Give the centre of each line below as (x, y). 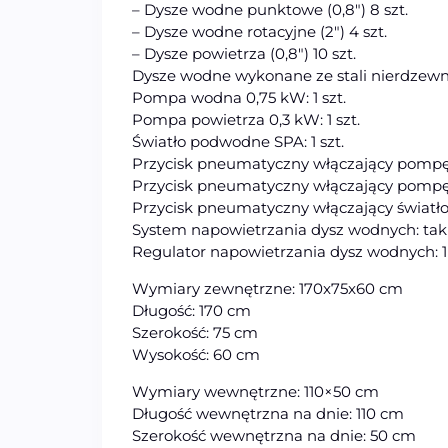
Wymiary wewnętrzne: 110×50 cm (255, 392)
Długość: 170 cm (191, 311)
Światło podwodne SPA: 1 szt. (238, 142)
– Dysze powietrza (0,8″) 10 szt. (244, 54)
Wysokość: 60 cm (196, 355)
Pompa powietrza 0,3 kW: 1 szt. (246, 120)
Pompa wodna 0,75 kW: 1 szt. (239, 98)
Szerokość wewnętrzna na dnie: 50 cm (274, 436)
